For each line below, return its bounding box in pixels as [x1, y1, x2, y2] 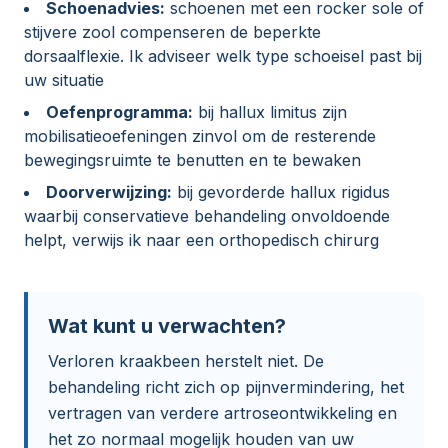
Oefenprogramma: [46, 102, 193, 123]
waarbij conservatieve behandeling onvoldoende [24, 206, 390, 227]
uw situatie [24, 70, 104, 91]
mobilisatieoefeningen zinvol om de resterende [24, 126, 376, 147]
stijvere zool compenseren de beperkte [24, 22, 321, 43]
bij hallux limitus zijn [193, 102, 347, 123]
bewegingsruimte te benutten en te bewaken [24, 150, 361, 171]
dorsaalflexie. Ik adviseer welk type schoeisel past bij [24, 46, 422, 67]
